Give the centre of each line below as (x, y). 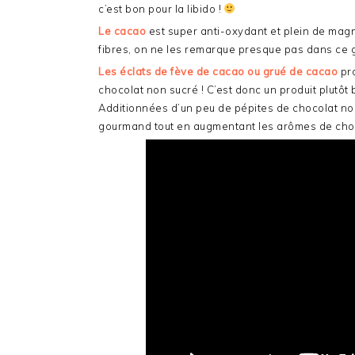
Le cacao (122, 31)
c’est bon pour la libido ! (161, 9)
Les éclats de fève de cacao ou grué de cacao (218, 71)
